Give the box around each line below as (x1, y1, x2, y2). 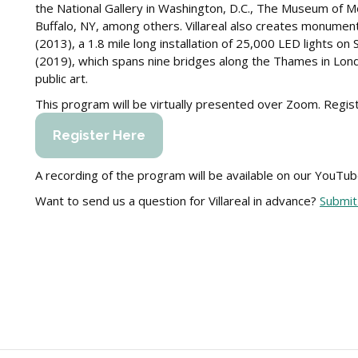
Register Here (53, 127, 145, 143)
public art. (35, 70, 88, 86)
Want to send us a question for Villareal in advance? (35, 193, 320, 209)
